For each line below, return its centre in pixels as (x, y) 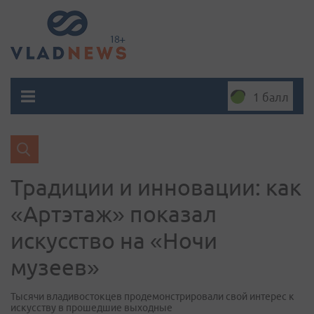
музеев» (55, 267)
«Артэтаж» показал (114, 214)
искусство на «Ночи (114, 240)
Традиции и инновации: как (156, 187)
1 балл (271, 97)
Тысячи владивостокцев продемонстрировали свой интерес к (152, 296)
